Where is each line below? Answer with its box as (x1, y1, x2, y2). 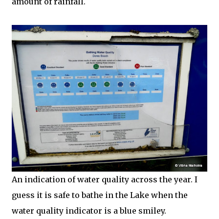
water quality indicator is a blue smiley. (12, 206, 166, 216)
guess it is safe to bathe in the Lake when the (12, 190, 188, 200)
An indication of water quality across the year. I (12, 175, 197, 185)
